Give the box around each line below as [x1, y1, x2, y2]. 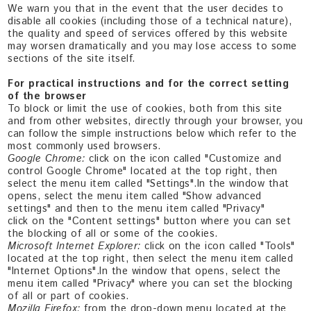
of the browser [8, 89, 87, 103]
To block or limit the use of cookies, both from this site [8, 101, 283, 116]
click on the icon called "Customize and [89, 151, 282, 166]
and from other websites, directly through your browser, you [8, 114, 303, 128]
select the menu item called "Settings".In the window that [8, 176, 289, 191]
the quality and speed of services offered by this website [8, 26, 288, 41]
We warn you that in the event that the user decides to [8, 1, 284, 16]
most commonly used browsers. [8, 139, 161, 153]
